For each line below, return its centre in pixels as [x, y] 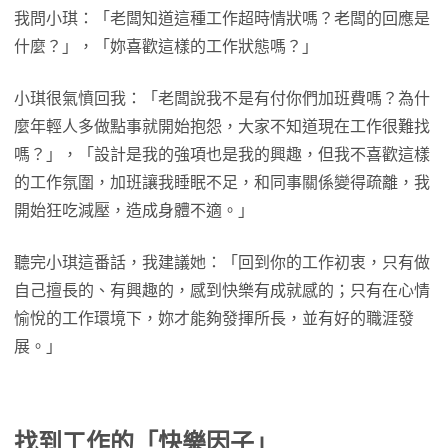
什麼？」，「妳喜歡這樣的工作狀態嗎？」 [166, 46]
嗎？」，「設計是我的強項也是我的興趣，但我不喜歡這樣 [222, 154]
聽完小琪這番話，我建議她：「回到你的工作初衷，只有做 [222, 262]
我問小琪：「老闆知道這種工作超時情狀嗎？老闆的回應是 [222, 18]
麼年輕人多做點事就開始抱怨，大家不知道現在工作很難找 [222, 126]
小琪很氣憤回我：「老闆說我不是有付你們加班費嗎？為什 [222, 98]
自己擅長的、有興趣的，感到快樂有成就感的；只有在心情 [222, 290]
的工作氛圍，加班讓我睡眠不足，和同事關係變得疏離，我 [222, 182]
